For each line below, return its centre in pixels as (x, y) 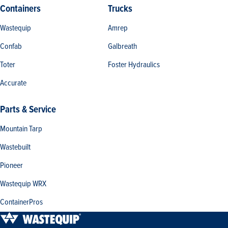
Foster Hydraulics (134, 65)
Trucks (120, 9)
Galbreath (122, 47)
